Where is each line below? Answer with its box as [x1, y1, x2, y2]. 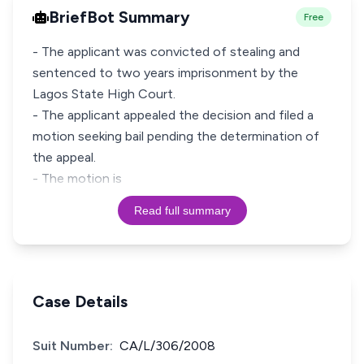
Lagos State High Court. [32, 86, 175, 102]
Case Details [32, 292, 128, 311]
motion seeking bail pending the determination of [32, 128, 319, 144]
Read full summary [133, 204, 231, 217]
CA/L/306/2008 [119, 338, 215, 353]
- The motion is [32, 171, 122, 186]
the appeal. [32, 149, 96, 165]
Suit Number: [32, 338, 113, 353]
